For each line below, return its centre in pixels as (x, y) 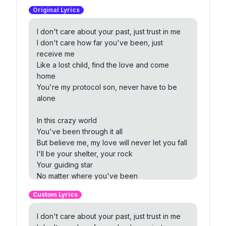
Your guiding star (65, 165)
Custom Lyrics (55, 195)
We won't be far (64, 187)
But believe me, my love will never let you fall (112, 143)
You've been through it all (80, 132)
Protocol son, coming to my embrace (98, 209)
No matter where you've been (87, 176)
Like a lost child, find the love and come (103, 65)
